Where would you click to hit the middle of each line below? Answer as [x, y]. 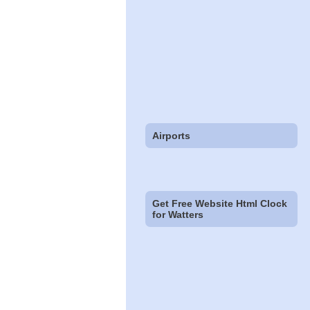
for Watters [178, 214]
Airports [172, 135]
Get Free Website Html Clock [220, 203]
